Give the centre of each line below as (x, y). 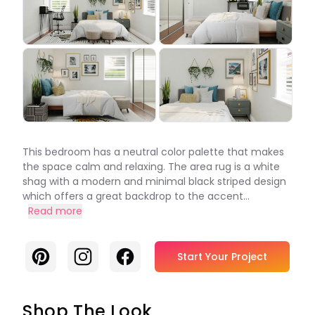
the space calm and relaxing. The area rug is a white (151, 167)
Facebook (142, 254)
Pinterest (56, 254)
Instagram (101, 254)
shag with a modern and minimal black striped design (154, 181)
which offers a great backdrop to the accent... (136, 196)
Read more (55, 211)
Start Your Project (222, 257)
